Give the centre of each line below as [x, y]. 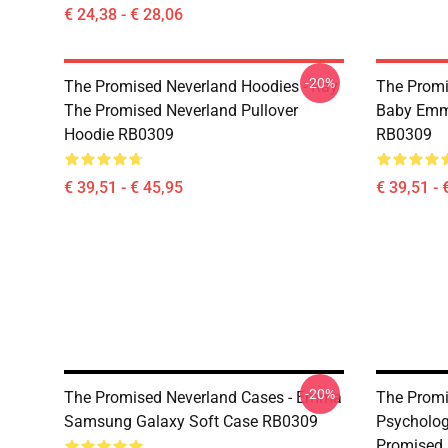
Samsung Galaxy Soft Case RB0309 [191, 421]
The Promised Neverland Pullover [181, 110]
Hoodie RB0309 [119, 134]
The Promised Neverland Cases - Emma [203, 397]
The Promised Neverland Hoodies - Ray [201, 86]
